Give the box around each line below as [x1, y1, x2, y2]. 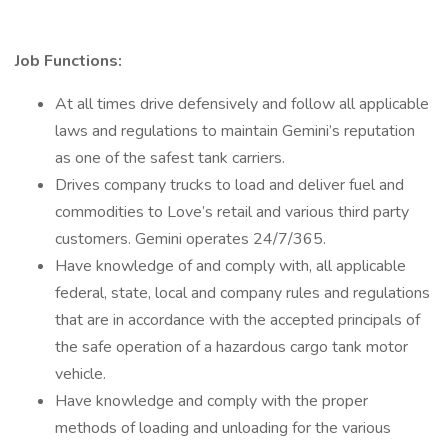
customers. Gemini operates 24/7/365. [55, 228, 326, 250]
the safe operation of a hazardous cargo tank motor [55, 336, 408, 358]
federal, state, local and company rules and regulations [55, 282, 430, 304]
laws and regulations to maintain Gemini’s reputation [55, 120, 415, 142]
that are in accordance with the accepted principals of [55, 309, 420, 331]
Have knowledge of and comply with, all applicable [55, 255, 406, 277]
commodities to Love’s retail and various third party [55, 201, 409, 223]
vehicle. [55, 363, 106, 385]
